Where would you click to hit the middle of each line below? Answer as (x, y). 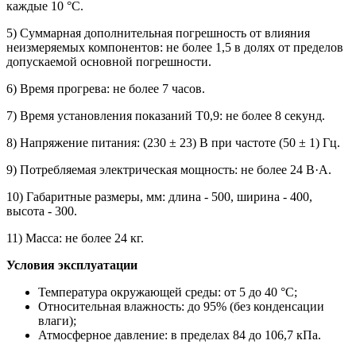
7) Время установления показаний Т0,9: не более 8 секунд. (166, 115)
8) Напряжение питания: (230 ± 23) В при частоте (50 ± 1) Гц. (173, 142)
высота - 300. (42, 211)
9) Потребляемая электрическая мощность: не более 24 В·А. (169, 169)
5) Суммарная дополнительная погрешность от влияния (158, 33)
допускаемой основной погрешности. (109, 61)
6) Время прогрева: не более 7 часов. (106, 88)
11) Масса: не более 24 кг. (75, 238)
